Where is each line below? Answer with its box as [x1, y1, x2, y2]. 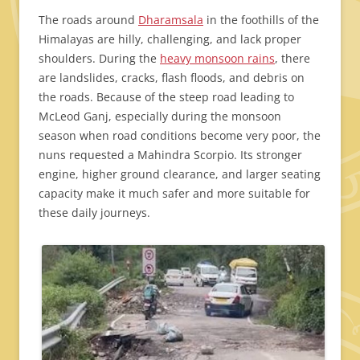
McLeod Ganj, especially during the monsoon [39, 108, 281, 125]
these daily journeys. [39, 205, 150, 221]
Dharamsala [138, 12, 203, 28]
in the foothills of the [203, 12, 319, 28]
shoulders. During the [39, 51, 160, 67]
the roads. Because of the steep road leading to [39, 89, 294, 105]
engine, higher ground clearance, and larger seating [39, 166, 321, 182]
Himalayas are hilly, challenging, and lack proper [39, 31, 301, 47]
